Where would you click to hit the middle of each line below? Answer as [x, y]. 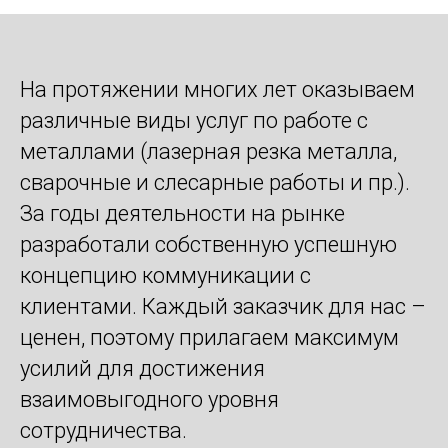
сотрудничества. [103, 431]
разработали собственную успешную [208, 245]
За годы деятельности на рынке [182, 214]
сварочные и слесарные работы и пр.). [215, 183]
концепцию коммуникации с [165, 276]
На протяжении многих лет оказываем [217, 90]
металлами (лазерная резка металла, [208, 152]
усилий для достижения [142, 369]
